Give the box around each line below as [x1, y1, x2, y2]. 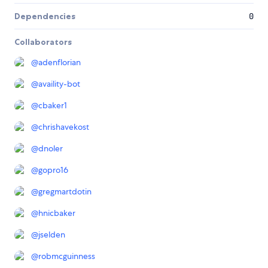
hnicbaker [38, 208, 75, 219]
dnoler [38, 143, 63, 154]
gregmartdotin [38, 186, 92, 197]
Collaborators [14, 36, 72, 48]
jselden [38, 229, 65, 240]
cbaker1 [38, 100, 67, 111]
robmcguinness [38, 251, 95, 262]
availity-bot [38, 78, 80, 90]
